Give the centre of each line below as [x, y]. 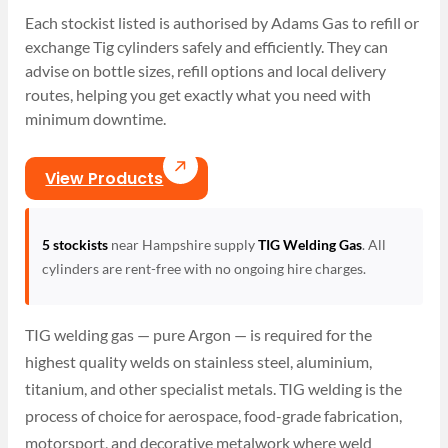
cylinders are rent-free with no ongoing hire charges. [203, 268]
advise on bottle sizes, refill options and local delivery [206, 71]
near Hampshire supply [182, 244]
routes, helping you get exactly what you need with [198, 95]
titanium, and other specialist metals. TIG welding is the [214, 388]
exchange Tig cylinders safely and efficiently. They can [207, 47]
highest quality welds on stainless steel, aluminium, [199, 361]
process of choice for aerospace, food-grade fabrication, [214, 415]
